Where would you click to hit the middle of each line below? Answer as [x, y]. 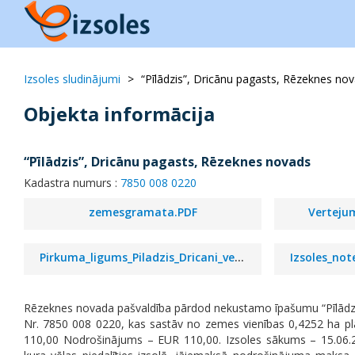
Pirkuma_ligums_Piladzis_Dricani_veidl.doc [239, 257]
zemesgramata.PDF [143, 212]
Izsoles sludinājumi [72, 79]
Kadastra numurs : [72, 183]
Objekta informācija [119, 114]
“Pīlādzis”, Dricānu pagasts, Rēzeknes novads [167, 162]
